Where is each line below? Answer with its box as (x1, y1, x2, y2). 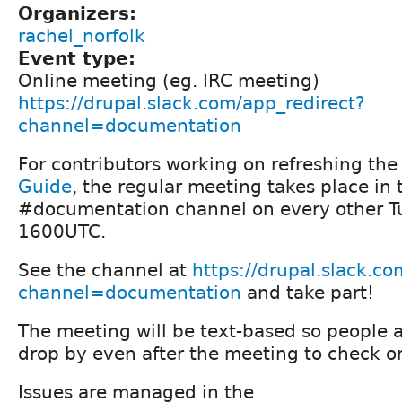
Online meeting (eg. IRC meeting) (18, 69, 319, 92)
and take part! (241, 281, 374, 303)
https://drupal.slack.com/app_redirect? (18, 92, 365, 114)
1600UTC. (18, 220, 106, 242)
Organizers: (18, 2, 143, 24)
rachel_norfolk (18, 24, 145, 47)
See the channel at (18, 258, 192, 281)
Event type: (18, 47, 142, 69)
